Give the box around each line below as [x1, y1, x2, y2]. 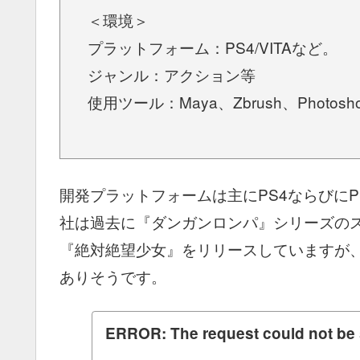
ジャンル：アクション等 [88, 63, 256, 86]
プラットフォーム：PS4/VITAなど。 [88, 36, 338, 59]
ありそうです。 [59, 264, 166, 287]
